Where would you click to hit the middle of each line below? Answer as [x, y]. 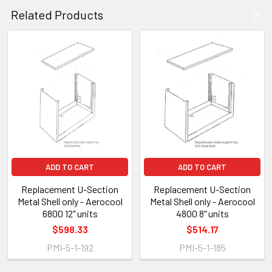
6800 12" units [70, 213]
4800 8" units [202, 213]
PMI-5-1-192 [70, 247]
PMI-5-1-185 [202, 247]
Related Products [57, 14]
